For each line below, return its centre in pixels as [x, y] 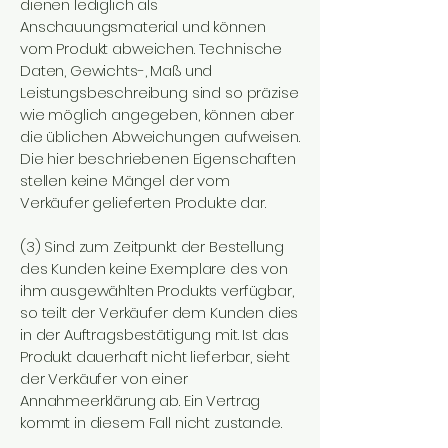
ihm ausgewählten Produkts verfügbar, [157, 290]
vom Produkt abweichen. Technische [151, 48]
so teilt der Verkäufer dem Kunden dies [159, 312]
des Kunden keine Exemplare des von [154, 268]
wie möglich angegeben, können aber [157, 114]
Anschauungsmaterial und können [143, 26]
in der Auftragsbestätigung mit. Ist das [155, 334]
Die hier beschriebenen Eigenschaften [158, 158]
